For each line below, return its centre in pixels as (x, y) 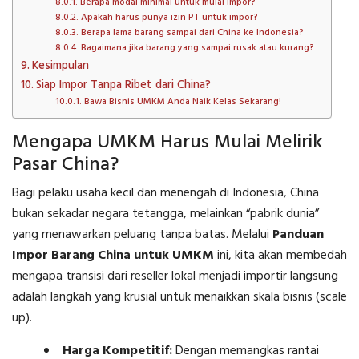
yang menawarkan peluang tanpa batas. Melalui (142, 235)
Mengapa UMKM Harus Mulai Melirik (167, 143)
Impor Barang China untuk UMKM (113, 256)
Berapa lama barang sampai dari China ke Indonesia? (192, 33)
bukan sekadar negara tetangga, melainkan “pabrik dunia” (165, 214)
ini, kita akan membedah (280, 256)
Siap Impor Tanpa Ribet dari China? (123, 86)
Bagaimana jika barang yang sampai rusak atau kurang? (197, 48)
